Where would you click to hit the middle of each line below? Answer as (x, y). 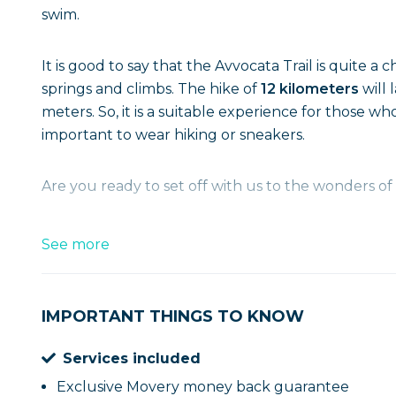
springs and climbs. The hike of (151, 89)
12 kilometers (312, 89)
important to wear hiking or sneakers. (173, 135)
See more (76, 244)
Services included (132, 358)
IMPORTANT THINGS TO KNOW (173, 316)
